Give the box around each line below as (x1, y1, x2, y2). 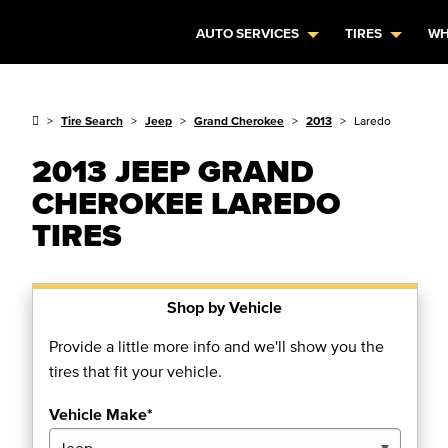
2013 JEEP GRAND (32, 153, 314, 188)
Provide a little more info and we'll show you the (49, 337, 384, 355)
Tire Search (61, 114, 123, 127)
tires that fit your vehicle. (49, 362, 222, 380)
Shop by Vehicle (167, 298, 283, 316)
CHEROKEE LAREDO (32, 185, 341, 220)
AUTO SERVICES (196, 26, 300, 41)
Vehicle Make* (49, 405, 153, 423)
